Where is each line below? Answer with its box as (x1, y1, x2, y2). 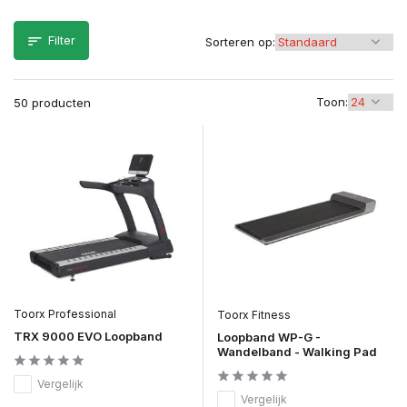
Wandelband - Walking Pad (217, 343, 377, 359)
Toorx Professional (14, 306, 116, 321)
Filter (48, 33, 75, 47)
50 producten (14, 95, 91, 110)
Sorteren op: (205, 35, 275, 49)
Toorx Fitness (217, 307, 291, 322)
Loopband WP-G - (217, 329, 321, 344)
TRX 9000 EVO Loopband (14, 328, 163, 343)
